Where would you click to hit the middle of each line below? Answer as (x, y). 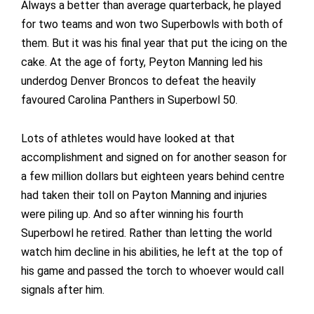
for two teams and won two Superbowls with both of (152, 25)
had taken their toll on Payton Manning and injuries (144, 196)
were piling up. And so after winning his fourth (132, 214)
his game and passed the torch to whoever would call (152, 271)
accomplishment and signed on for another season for (154, 158)
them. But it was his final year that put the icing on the (154, 43)
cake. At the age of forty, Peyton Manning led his (142, 62)
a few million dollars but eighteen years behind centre (153, 177)
